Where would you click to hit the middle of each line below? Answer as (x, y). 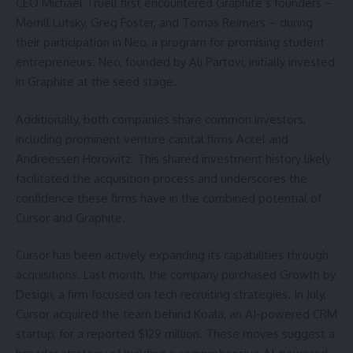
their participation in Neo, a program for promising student (170, 43)
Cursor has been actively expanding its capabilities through (172, 255)
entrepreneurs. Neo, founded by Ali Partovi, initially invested (175, 62)
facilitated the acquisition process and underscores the (162, 178)
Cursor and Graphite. (71, 217)
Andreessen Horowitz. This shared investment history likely (173, 158)
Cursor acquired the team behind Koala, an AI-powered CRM (176, 314)
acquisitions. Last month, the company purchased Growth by (176, 275)
